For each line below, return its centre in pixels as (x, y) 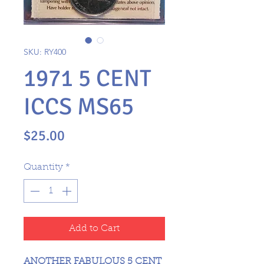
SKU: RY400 (45, 52)
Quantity (43, 167)
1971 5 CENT (88, 78)
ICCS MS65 (79, 107)
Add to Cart (94, 229)
